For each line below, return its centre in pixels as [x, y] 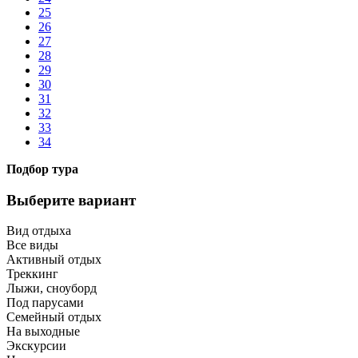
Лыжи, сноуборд [52, 288]
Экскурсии [36, 346]
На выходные [43, 332]
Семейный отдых [54, 317]
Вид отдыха [39, 231]
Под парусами [45, 303]
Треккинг [32, 274]
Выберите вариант [71, 200]
